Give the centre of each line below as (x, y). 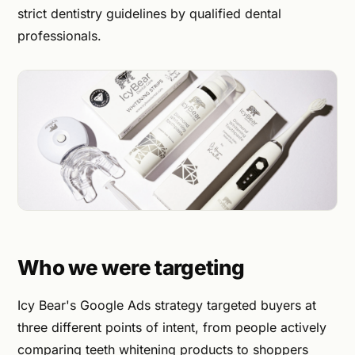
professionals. (59, 35)
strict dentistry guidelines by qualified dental (149, 13)
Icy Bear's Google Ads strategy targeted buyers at (167, 305)
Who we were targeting (131, 268)
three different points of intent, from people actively (172, 327)
